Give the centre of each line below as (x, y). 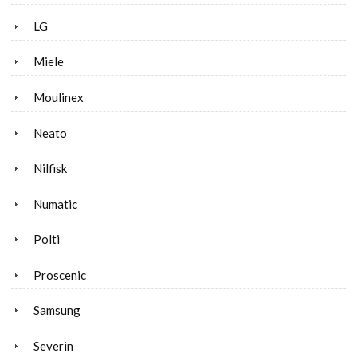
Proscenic (60, 275)
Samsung (57, 310)
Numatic (55, 204)
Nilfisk (50, 169)
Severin (53, 345)
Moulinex (59, 97)
